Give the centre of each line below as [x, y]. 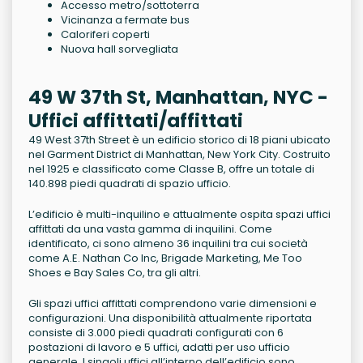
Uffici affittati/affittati [136, 121]
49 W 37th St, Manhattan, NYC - [178, 98]
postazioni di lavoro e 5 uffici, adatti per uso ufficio [159, 348]
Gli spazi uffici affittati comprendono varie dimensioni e [173, 304]
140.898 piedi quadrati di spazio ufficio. [130, 184]
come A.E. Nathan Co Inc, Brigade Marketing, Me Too [165, 258]
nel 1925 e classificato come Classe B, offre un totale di [171, 169]
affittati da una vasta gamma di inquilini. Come [150, 229]
